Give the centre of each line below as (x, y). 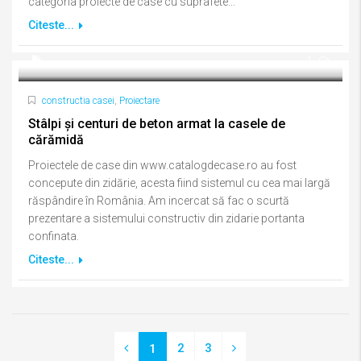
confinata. (54, 236)
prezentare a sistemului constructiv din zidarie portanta (166, 218)
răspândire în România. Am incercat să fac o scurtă (159, 201)
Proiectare (139, 101)
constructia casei (78, 101)
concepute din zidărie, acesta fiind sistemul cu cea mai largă (179, 183)
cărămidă (56, 140)
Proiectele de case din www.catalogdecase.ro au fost (162, 165)
